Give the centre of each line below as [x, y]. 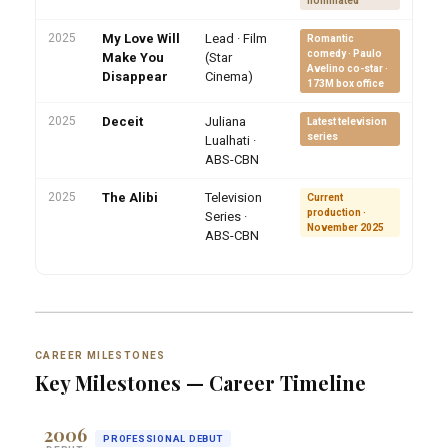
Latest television [347, 122]
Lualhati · [230, 141]
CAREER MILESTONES [100, 355]
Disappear [135, 77]
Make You [133, 58]
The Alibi [130, 198]
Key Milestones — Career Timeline [200, 382]
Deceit [122, 122]
